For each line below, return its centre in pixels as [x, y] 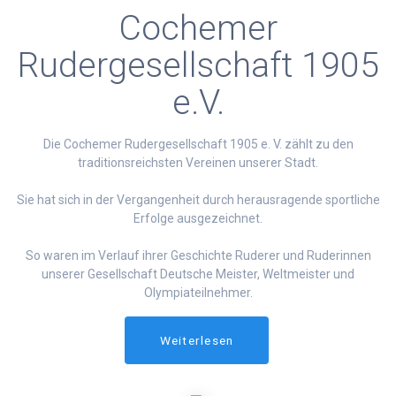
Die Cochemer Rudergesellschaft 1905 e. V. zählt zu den [198, 145]
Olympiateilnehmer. [198, 293]
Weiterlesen [197, 341]
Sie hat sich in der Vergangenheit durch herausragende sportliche [198, 200]
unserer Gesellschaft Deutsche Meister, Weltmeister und [198, 274]
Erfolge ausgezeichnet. [198, 219]
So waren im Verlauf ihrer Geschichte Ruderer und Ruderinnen [198, 256]
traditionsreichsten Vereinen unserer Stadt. [198, 163]
